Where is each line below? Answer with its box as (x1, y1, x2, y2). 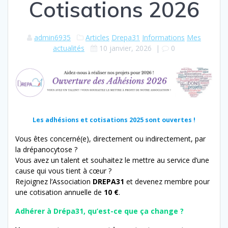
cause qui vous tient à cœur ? (15, 165, 111, 176)
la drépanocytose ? (15, 144, 77, 154)
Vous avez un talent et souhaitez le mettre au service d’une (15, 155, 209, 165)
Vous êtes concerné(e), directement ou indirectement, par (15, 133, 206, 144)
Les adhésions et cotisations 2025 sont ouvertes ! (33, 115, 195, 124)
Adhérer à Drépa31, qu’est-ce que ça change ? (15, 206, 184, 216)
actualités (53, 43, 84, 53)
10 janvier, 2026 (99, 43, 152, 53)
